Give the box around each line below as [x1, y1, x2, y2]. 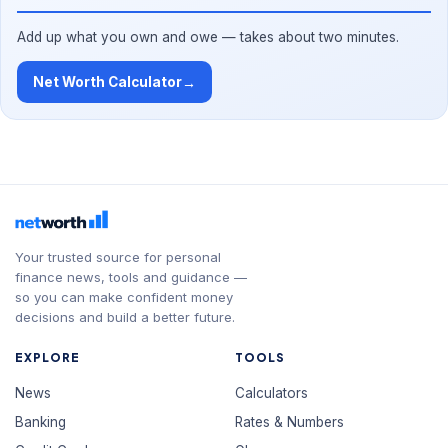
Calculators [235, 385, 308, 401]
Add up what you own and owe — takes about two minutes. [17, 29, 399, 45]
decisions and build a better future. [15, 309, 236, 325]
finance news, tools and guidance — [15, 269, 248, 285]
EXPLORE [15, 350, 80, 365]
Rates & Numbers [235, 414, 344, 430]
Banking [15, 414, 67, 430]
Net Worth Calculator [33, 74, 182, 90]
